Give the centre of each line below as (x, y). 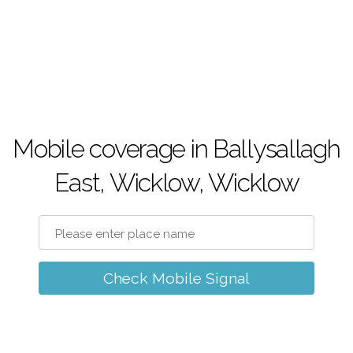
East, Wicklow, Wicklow (176, 182)
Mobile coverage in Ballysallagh (176, 149)
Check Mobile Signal (176, 278)
